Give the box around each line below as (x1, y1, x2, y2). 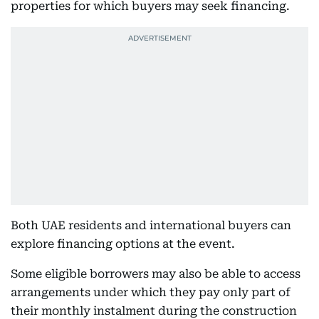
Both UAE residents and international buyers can (11, 219, 291, 232)
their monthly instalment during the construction (11, 304, 297, 318)
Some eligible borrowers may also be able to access (11, 267, 300, 281)
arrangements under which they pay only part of (11, 286, 291, 299)
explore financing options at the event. (11, 237, 235, 251)
